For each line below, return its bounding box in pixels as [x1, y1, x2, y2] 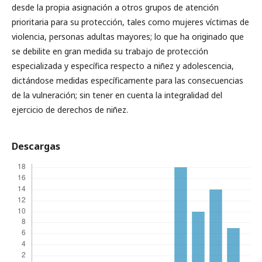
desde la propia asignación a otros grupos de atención [12, 2, 219, 13]
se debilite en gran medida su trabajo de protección [12, 46, 208, 57]
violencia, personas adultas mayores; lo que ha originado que [12, 31, 244, 43]
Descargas [12, 140, 60, 153]
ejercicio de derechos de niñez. [12, 104, 128, 116]
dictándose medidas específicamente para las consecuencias [12, 75, 243, 87]
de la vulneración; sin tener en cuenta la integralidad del [12, 89, 222, 101]
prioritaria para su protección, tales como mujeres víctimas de [12, 16, 249, 28]
